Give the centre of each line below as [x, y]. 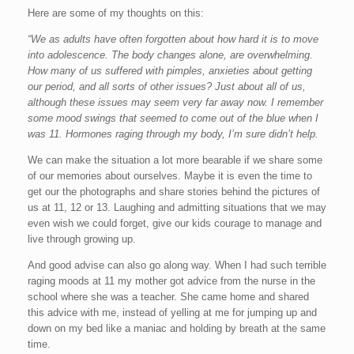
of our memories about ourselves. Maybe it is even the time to [170, 176]
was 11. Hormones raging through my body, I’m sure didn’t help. [173, 134]
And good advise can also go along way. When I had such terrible [177, 265]
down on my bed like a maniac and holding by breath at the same [177, 328]
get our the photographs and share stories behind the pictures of [174, 192]
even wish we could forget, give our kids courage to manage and [175, 223]
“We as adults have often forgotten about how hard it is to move [173, 39]
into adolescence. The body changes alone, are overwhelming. [170, 55]
